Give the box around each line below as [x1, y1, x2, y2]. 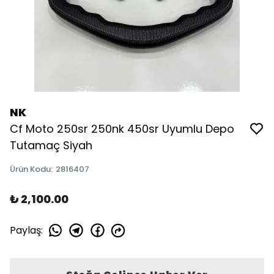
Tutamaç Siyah [10, 138, 92, 153]
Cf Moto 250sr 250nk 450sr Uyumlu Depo [10, 121, 234, 136]
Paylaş [10, 223, 41, 237]
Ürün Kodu [10, 163, 51, 175]
